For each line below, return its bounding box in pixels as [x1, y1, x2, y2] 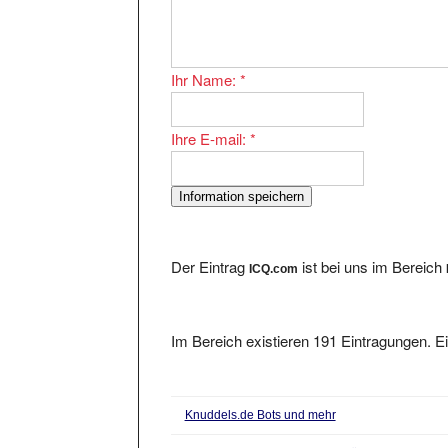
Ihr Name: [171, 50, 241, 72]
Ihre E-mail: [171, 109, 251, 131]
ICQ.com [249, 243, 299, 258]
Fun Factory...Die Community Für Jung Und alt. [184, 427, 437, 442]
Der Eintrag [171, 237, 250, 259]
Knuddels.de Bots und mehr [184, 389, 336, 404]
